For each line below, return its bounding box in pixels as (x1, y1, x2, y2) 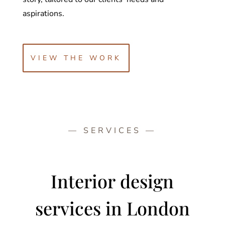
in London (100, 195, 190, 220)
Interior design (51, 168, 174, 193)
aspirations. (22, 8, 64, 19)
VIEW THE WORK (30, 53, 122, 63)
